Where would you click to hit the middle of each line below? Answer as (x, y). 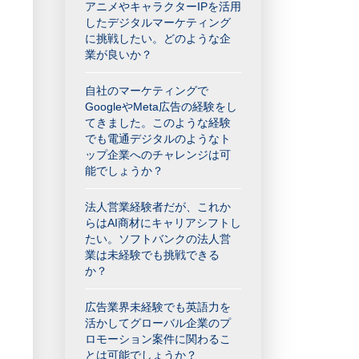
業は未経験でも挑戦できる (152, 255)
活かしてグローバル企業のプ (158, 323)
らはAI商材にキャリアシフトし (163, 223)
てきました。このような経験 (158, 123)
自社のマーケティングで (147, 91)
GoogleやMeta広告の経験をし (161, 107)
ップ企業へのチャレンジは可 (158, 155)
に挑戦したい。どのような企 (158, 38)
